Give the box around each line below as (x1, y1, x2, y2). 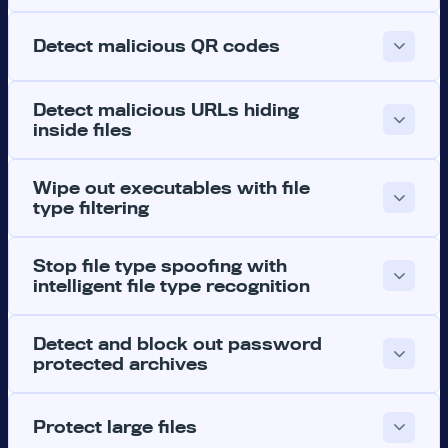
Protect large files (33, 417, 197, 438)
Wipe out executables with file (33, 177, 310, 198)
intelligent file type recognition (33, 275, 310, 296)
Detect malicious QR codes (33, 36, 280, 57)
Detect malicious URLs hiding (33, 99, 299, 120)
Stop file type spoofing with (33, 255, 287, 276)
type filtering (33, 197, 149, 218)
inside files (33, 119, 132, 140)
